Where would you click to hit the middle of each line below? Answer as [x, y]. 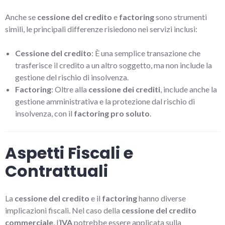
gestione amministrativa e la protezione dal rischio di [105, 101]
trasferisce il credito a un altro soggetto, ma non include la [114, 65]
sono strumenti [181, 17]
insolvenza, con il [44, 113]
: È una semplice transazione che [146, 53]
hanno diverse [161, 198]
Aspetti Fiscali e [69, 153]
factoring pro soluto [112, 113]
